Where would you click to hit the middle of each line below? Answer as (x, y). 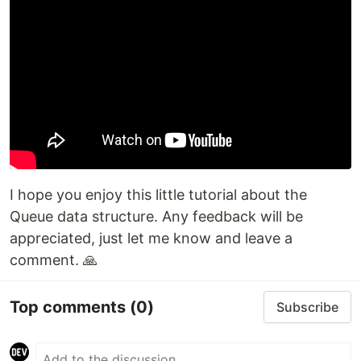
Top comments (70, 307)
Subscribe (307, 307)
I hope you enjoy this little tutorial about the (158, 195)
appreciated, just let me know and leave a (151, 239)
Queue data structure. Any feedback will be (156, 217)
